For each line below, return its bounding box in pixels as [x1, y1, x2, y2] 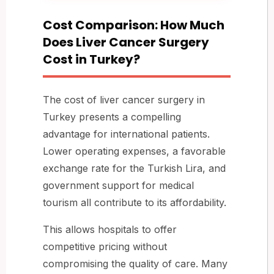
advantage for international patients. [43, 127, 210, 140]
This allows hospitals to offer [43, 223, 177, 235]
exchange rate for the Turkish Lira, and [43, 161, 226, 174]
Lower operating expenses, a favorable [43, 144, 226, 157]
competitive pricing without [43, 240, 167, 253]
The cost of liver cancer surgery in [43, 93, 205, 106]
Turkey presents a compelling [43, 110, 181, 123]
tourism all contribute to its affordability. [43, 196, 226, 209]
